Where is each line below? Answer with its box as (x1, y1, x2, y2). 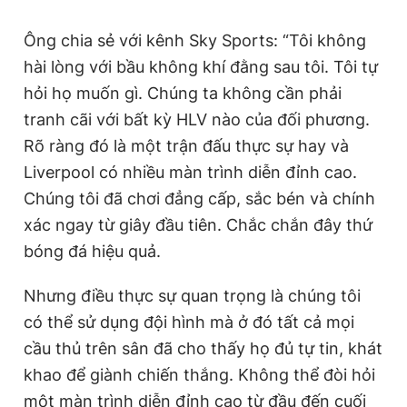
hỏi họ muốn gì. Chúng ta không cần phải (24, 83, 342, 103)
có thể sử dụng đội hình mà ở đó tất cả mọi (24, 312, 354, 332)
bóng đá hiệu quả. (24, 241, 165, 261)
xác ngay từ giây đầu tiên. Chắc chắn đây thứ (24, 214, 372, 234)
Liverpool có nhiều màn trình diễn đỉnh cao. (24, 162, 357, 182)
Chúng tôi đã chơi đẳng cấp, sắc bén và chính (24, 188, 375, 208)
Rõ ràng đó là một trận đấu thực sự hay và (24, 135, 349, 155)
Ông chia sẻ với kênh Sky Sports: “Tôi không (24, 30, 366, 50)
